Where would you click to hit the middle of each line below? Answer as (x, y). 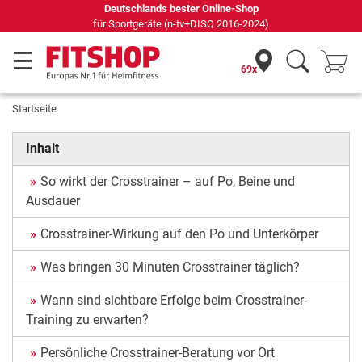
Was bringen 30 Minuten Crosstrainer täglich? (170, 267)
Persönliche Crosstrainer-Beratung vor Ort (158, 353)
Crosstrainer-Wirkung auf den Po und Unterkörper (179, 234)
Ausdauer (53, 201)
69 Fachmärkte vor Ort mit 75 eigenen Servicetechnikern (185, 16)
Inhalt (42, 148)
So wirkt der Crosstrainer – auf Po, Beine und (168, 181)
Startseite (34, 109)
